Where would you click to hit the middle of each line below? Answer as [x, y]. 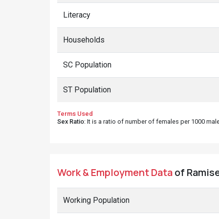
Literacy [77, 15]
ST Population [87, 90]
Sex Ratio [71, 121]
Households [84, 40]
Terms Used [75, 114]
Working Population [96, 200]
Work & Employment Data [115, 172]
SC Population [87, 65]
